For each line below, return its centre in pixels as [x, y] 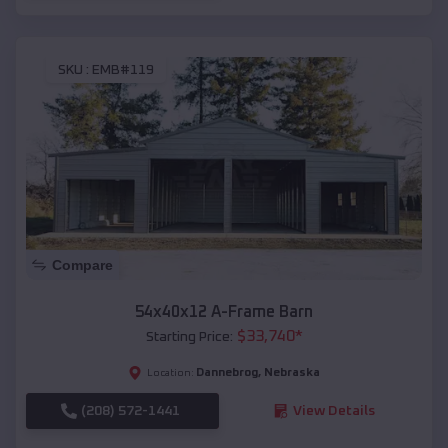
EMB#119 [123, 70]
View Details [333, 410]
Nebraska [292, 372]
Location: [170, 372]
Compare [82, 264]
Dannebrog [227, 372]
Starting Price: [189, 336]
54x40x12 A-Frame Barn [224, 311]
